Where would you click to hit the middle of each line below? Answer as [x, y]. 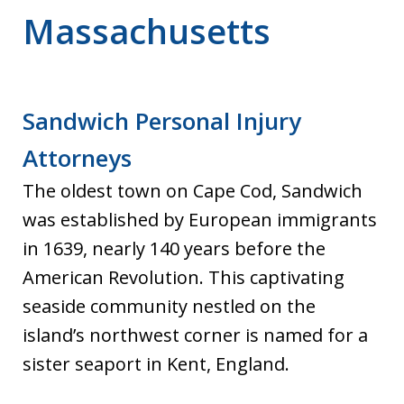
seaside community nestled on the [169, 306]
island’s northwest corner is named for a [195, 335]
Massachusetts [147, 31]
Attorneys [77, 158]
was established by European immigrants [200, 220]
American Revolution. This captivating [184, 277]
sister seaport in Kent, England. [156, 364]
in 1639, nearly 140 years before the [174, 248]
